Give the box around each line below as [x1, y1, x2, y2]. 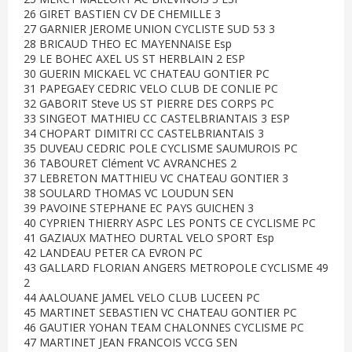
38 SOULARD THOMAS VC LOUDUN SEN [24, 185, 233, 200]
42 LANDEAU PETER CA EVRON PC [24, 245, 203, 260]
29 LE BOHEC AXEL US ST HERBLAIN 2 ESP [24, 51, 245, 66]
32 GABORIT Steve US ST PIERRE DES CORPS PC [24, 96, 274, 111]
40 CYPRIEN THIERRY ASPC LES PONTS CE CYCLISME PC [24, 215, 316, 230]
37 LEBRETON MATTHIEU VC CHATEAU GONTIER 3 [24, 170, 288, 185]
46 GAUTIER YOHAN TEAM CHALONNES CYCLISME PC [24, 320, 304, 335]
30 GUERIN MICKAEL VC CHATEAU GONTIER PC [24, 66, 269, 81]
